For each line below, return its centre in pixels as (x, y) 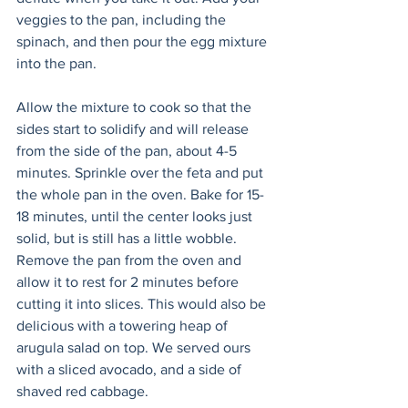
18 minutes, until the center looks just (136, 216)
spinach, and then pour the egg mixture (143, 41)
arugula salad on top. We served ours (135, 347)
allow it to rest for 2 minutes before (129, 282)
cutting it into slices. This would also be (143, 304)
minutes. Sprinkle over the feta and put (142, 173)
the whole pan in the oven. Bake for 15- (140, 194)
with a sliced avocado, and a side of (131, 369)
